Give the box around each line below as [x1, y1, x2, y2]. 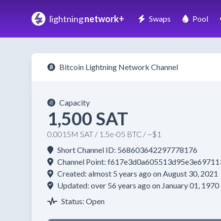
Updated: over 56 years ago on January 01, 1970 [57, 181, 219, 190]
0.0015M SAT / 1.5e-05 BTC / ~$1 [47, 129, 161, 139]
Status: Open [61, 196, 105, 206]
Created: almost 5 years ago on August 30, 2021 [57, 169, 218, 178]
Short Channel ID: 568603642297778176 [57, 145, 197, 154]
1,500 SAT [47, 108, 128, 129]
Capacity [59, 98, 90, 107]
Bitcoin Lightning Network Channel [59, 62, 178, 72]
